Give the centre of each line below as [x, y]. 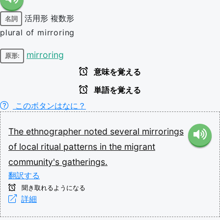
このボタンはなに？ [49, 105]
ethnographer [55, 131]
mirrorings [163, 131]
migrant [140, 146]
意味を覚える [116, 72]
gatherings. [85, 162]
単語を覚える [116, 90]
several [126, 131]
